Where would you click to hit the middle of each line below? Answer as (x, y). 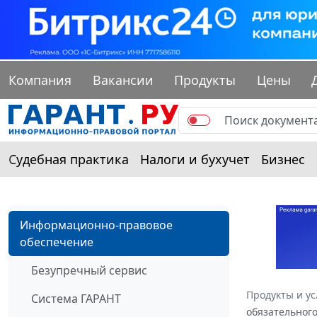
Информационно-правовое (96, 225)
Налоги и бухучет (195, 160)
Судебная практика (69, 160)
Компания (40, 80)
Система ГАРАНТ (76, 299)
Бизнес (283, 160)
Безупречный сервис (89, 271)
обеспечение (57, 242)
